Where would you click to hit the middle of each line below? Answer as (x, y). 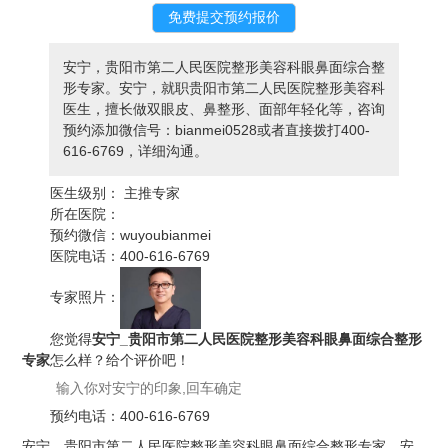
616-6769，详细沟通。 (135, 151)
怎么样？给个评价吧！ (120, 360)
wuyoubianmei (166, 235)
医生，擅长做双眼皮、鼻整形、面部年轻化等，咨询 (223, 109)
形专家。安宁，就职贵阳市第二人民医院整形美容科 (223, 88)
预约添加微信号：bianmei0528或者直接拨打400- (216, 130)
